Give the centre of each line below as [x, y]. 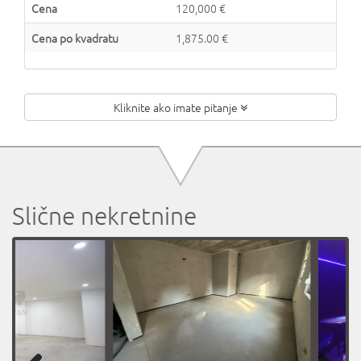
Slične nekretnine [104, 216]
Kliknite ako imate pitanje [177, 107]
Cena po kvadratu [75, 38]
